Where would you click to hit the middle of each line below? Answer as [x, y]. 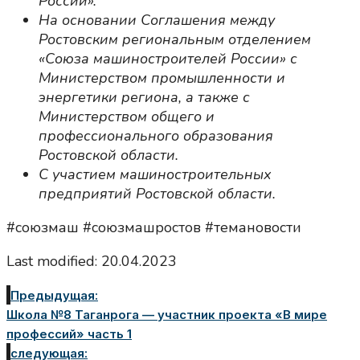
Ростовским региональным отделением [175, 40]
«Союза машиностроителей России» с [168, 59]
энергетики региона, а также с [144, 98]
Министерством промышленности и [162, 78]
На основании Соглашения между [157, 20]
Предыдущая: [54, 296]
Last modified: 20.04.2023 [92, 262]
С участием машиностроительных [155, 175]
